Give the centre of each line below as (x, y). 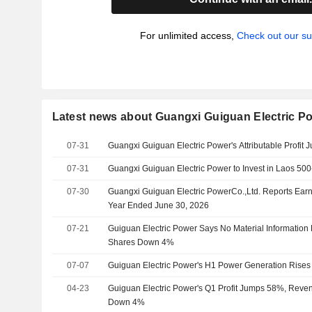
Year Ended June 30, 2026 (159, 205)
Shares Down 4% (141, 242)
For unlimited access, (188, 36)
